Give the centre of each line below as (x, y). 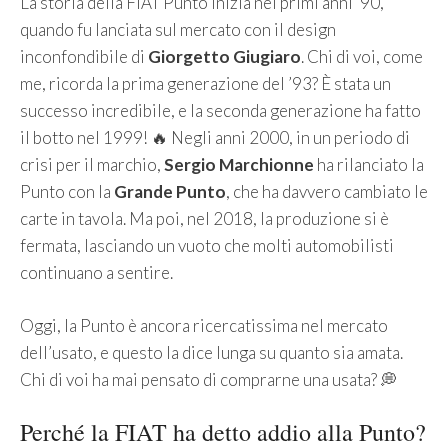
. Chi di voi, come (362, 57)
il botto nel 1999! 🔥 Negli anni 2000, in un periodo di (215, 138)
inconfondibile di (84, 57)
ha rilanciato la (369, 165)
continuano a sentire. (96, 273)
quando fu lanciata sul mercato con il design (178, 30)
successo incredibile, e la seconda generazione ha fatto (220, 111)
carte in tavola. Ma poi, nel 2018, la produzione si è (204, 219)
